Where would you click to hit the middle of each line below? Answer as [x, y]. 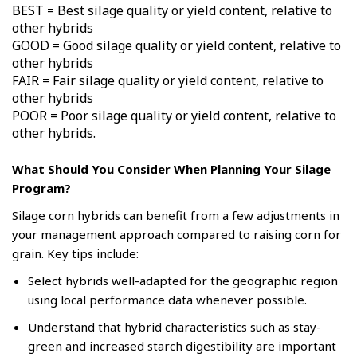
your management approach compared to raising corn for [177, 234]
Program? [41, 188]
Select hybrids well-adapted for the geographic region [183, 280]
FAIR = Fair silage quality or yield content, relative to [168, 80]
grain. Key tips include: [75, 253]
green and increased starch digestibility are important [182, 345]
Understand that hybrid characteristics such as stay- [175, 326]
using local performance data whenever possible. [167, 299]
